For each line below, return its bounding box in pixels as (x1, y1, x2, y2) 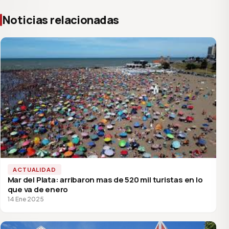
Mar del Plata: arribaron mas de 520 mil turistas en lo (7, 174, 203, 185)
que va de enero (7, 184, 68, 195)
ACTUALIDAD (12, 166, 56, 173)
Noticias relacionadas (2, 12, 119, 27)
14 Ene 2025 (7, 195, 44, 203)
